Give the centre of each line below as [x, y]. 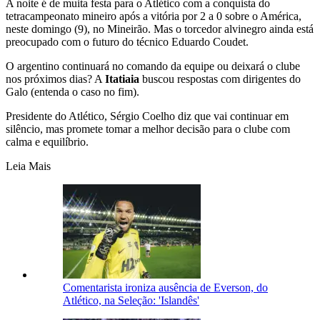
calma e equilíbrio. [47, 142]
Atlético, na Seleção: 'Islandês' [131, 301]
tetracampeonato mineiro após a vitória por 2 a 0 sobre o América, [154, 16]
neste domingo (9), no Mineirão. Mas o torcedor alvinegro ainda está [160, 29]
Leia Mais [28, 166]
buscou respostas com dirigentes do [221, 79]
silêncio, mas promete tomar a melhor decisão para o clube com [148, 129]
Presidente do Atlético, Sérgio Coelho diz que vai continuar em [147, 116]
